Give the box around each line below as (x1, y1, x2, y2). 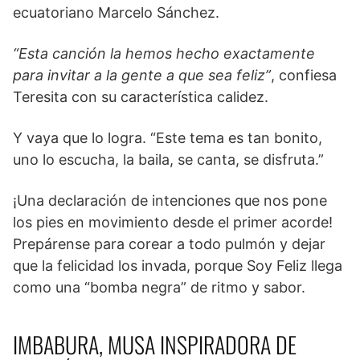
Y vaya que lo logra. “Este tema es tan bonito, (13, 129, 322, 147)
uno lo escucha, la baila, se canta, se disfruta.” (13, 151, 324, 169)
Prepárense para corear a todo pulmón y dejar (13, 235, 325, 253)
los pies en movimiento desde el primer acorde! (13, 214, 333, 231)
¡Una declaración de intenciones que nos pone (13, 192, 327, 210)
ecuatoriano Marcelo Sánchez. (13, 4, 219, 22)
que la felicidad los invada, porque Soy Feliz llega (13, 257, 342, 275)
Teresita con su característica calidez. (13, 88, 268, 106)
